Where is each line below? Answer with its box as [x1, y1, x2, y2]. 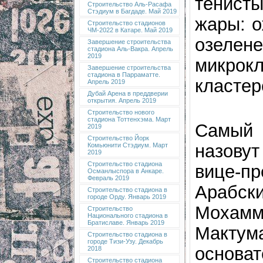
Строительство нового [87, 109, 154, 116]
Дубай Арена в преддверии [87, 90, 168, 97]
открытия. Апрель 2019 [87, 97, 156, 104]
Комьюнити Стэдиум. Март [87, 141, 168, 149]
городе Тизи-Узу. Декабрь [87, 238, 163, 245]
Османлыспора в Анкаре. [87, 167, 164, 174]
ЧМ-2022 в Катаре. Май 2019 [87, 26, 173, 33]
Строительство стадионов [87, 19, 166, 26]
